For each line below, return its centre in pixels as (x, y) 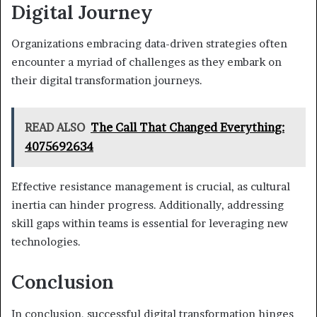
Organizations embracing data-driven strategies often (149, 44)
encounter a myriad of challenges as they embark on (146, 62)
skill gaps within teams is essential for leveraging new (150, 224)
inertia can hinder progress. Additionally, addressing (148, 205)
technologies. (46, 242)
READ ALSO (55, 128)
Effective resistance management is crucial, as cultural (151, 187)
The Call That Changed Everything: (188, 128)
